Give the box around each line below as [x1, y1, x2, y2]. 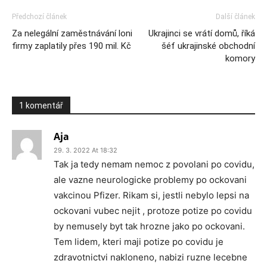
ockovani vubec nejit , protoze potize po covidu [54, 205, 252, 216]
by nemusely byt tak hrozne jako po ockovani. [54, 221, 245, 232]
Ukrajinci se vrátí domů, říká [148, 28, 255, 39]
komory [225, 53, 255, 64]
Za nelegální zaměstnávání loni [12, 28, 132, 39]
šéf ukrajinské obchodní [162, 41, 255, 51]
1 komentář [19, 101, 63, 110]
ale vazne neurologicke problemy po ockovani [54, 174, 247, 185]
